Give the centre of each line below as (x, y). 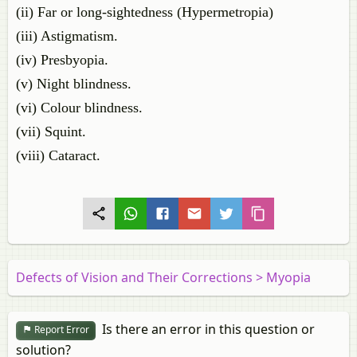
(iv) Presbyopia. (62, 60)
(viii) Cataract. (58, 155)
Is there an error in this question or (205, 329)
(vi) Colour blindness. (79, 108)
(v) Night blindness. (74, 84)
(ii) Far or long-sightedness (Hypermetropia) (145, 12)
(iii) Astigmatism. (67, 36)
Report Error (61, 330)
